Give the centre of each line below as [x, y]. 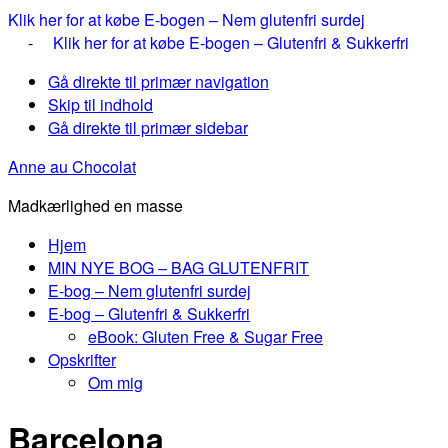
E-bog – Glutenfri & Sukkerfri [149, 313]
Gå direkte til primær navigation [158, 81]
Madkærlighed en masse [95, 205]
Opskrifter [82, 359]
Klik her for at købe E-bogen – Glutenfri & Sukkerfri [231, 42]
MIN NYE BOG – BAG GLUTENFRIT [178, 267]
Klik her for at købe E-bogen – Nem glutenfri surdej [186, 19]
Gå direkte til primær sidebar [148, 127]
